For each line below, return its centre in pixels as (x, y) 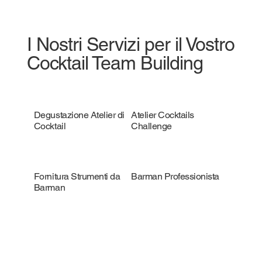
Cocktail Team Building (115, 63)
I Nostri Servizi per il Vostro (131, 44)
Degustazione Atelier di (79, 115)
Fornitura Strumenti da (77, 176)
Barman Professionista (175, 176)
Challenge (151, 126)
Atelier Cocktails (163, 115)
